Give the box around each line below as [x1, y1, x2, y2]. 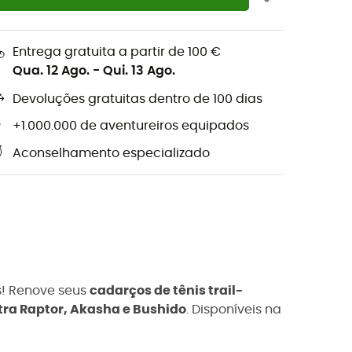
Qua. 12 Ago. [13, 64, 90, 77]
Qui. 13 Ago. [103, 64, 175, 77]
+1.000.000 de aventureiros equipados [13, 119, 249, 133]
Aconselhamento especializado [13, 147, 210, 160]
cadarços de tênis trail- [90, 284, 243, 297]
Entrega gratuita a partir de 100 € [13, 45, 221, 58]
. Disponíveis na [186, 303, 281, 316]
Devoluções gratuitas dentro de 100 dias [13, 93, 262, 106]
